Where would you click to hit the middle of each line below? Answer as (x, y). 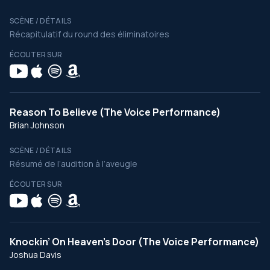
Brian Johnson (37, 125)
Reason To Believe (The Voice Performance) (115, 112)
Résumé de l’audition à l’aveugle (74, 164)
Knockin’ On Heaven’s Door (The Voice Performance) (134, 242)
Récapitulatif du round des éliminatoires (89, 34)
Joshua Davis (36, 255)
